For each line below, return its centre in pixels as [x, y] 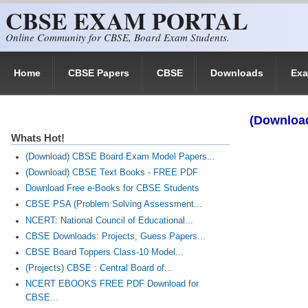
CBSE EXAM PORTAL [127, 21]
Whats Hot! [38, 138]
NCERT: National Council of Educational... [109, 220]
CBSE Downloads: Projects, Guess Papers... [115, 236]
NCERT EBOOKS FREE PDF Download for [112, 284]
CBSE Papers [99, 73]
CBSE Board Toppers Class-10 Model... [104, 252]
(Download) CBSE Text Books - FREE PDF [111, 173]
